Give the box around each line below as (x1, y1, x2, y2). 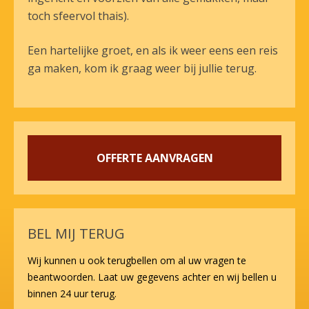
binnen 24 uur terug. (28, 287, 117, 300)
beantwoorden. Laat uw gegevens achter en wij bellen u (28, 270, 277, 283)
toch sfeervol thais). (28, 8, 129, 23)
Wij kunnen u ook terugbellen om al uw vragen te (28, 254, 246, 267)
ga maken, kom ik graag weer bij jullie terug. (28, 61, 257, 76)
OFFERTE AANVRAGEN (96, 150, 213, 166)
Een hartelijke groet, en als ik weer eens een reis (28, 43, 278, 58)
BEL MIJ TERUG (28, 224, 125, 243)
